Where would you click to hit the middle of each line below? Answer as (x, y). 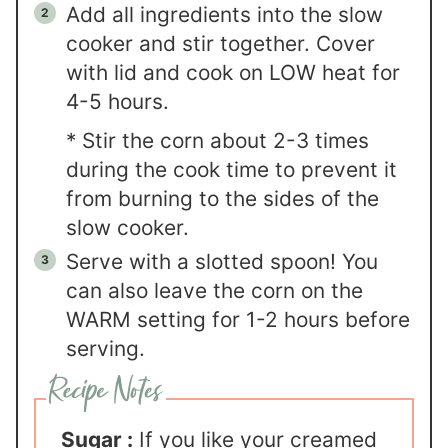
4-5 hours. (121, 102)
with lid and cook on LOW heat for (233, 73)
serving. (106, 349)
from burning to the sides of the (223, 199)
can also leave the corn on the (215, 291)
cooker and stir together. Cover (221, 44)
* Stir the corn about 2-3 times (218, 141)
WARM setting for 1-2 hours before (238, 320)
